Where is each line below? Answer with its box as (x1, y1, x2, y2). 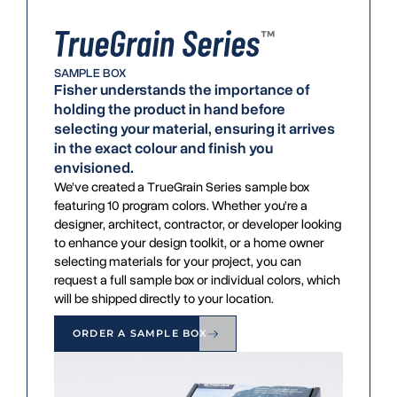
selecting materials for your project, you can (54, 253, 301, 271)
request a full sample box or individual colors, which (54, 271, 340, 290)
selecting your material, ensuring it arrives (54, 119, 335, 140)
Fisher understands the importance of (54, 80, 310, 101)
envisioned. (54, 158, 134, 179)
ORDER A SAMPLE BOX (73, 327, 208, 340)
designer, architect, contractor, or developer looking (54, 215, 341, 234)
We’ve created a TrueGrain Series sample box (54, 178, 309, 197)
